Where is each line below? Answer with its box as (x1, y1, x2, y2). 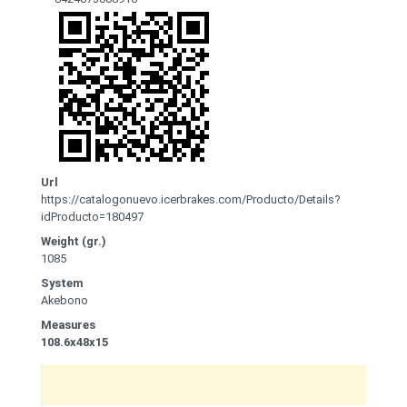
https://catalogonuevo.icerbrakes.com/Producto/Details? (41, 193, 340, 207)
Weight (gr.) (41, 234, 106, 249)
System (41, 276, 84, 291)
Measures (41, 318, 95, 333)
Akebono (41, 293, 88, 308)
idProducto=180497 (41, 210, 144, 224)
